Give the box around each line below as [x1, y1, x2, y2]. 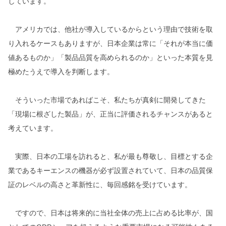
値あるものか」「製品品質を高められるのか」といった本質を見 [8, 53, 213, 62]
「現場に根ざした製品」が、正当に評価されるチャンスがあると [8, 109, 213, 118]
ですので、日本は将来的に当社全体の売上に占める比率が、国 [8, 208, 213, 217]
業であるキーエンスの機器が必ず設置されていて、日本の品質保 [8, 166, 213, 175]
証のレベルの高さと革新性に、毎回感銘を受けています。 [8, 180, 192, 189]
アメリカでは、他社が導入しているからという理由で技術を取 [8, 25, 213, 33]
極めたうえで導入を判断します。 [8, 67, 114, 76]
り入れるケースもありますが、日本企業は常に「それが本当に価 [8, 39, 213, 47]
